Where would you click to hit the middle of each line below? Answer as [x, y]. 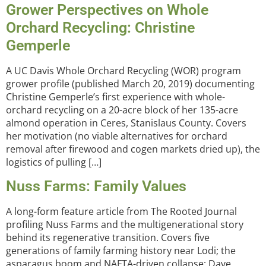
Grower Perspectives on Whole [107, 10]
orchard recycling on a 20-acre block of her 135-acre [122, 110]
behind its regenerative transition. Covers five [108, 237]
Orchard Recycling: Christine [100, 28]
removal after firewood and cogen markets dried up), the [133, 149]
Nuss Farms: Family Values [96, 186]
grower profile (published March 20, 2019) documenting [130, 84]
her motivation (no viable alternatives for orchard [117, 136]
